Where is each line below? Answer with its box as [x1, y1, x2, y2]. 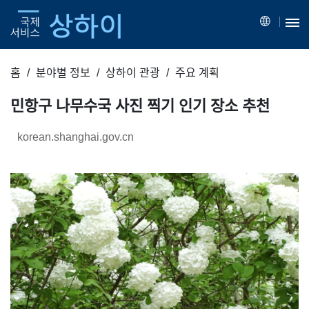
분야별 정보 [36, 66, 90, 79]
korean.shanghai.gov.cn [17, 130, 134, 143]
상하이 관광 [106, 66, 160, 79]
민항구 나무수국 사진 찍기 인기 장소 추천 [10, 97, 270, 114]
